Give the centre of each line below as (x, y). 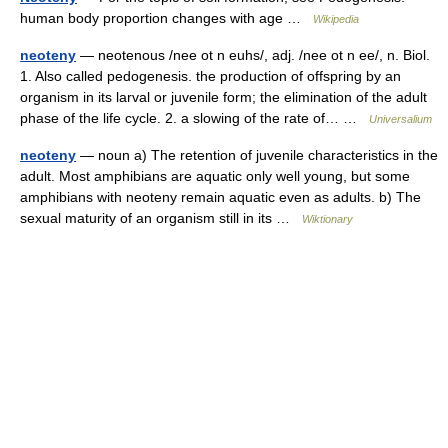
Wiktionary (327, 219)
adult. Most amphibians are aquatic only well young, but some (215, 176)
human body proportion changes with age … (166, 18)
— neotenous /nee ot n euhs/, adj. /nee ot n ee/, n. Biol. (253, 55)
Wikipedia (336, 19)
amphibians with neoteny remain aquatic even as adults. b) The (220, 197)
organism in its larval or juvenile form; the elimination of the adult (223, 97)
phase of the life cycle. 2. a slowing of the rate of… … (194, 118)
